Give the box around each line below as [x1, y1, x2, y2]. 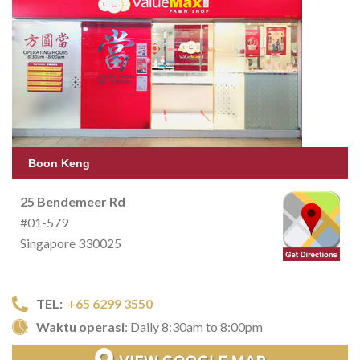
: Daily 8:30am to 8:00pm [125, 319, 263, 335]
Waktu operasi [36, 319, 125, 335]
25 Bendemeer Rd [20, 194, 125, 210]
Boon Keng [28, 157, 90, 170]
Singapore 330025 [20, 235, 121, 252]
